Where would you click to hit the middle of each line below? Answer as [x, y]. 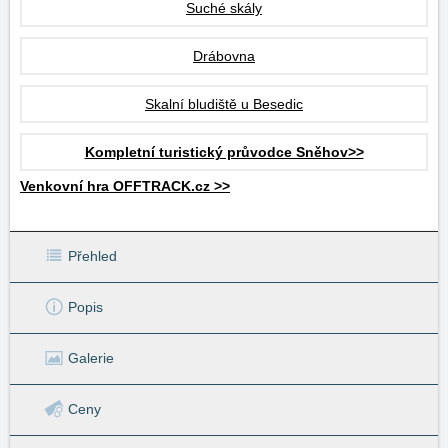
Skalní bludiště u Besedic [224, 104]
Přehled [92, 255]
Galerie [91, 357]
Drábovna [224, 56]
